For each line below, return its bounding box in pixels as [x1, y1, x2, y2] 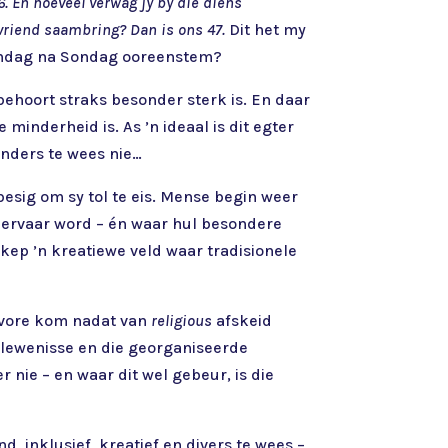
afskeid [212, 310, 273, 330]
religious [151, 310, 213, 330]
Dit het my [225, 19, 307, 39]
